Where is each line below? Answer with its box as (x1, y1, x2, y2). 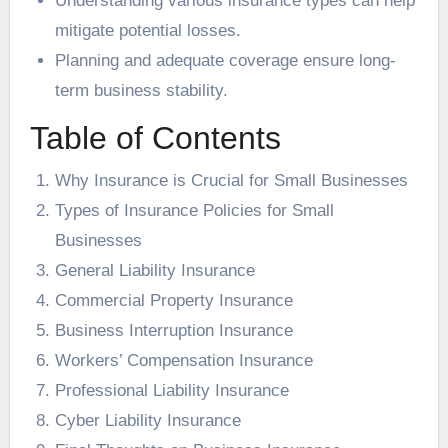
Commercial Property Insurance (55, 290, 294, 310)
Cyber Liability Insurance (55, 410, 242, 430)
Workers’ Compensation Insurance (55, 350, 314, 370)
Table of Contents (29, 120, 281, 157)
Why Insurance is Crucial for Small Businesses (55, 170, 409, 190)
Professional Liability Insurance (55, 380, 290, 400)
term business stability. (55, 80, 229, 100)
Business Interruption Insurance (55, 320, 294, 340)
